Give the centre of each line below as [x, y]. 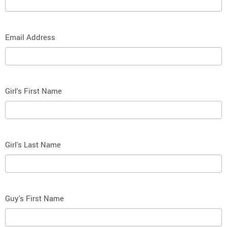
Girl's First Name [33, 91]
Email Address [30, 37]
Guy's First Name [34, 198]
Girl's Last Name [33, 144]
